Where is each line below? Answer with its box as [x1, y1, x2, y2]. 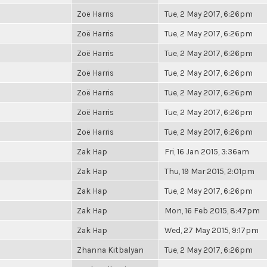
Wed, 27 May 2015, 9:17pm [164, 225, 259, 235]
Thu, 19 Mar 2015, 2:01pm [164, 166, 254, 176]
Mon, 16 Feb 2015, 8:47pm [164, 206, 260, 215]
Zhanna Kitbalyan [77, 245, 144, 254]
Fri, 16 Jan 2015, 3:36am [164, 147, 249, 156]
